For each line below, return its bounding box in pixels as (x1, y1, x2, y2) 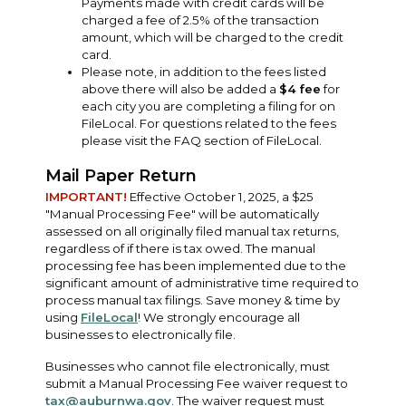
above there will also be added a (82, 81, 279, 96)
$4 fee (279, 81, 321, 96)
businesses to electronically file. (45, 326, 236, 342)
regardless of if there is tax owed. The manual (45, 240, 315, 256)
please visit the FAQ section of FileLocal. (82, 132, 322, 148)
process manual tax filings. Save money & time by (45, 292, 340, 307)
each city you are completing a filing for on (82, 98, 335, 113)
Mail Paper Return (45, 165, 197, 186)
